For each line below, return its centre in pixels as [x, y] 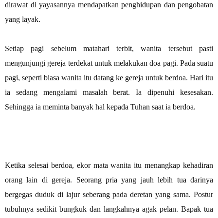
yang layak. [23, 19]
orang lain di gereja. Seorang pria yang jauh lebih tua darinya [109, 180]
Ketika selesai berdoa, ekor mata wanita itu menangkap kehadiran [109, 165]
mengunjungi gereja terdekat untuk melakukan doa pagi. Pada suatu [109, 63]
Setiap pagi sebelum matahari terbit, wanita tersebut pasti [109, 48]
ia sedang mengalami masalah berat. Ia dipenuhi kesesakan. [109, 92]
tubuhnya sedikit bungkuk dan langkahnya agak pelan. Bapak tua [109, 209]
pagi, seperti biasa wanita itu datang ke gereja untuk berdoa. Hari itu [109, 77]
